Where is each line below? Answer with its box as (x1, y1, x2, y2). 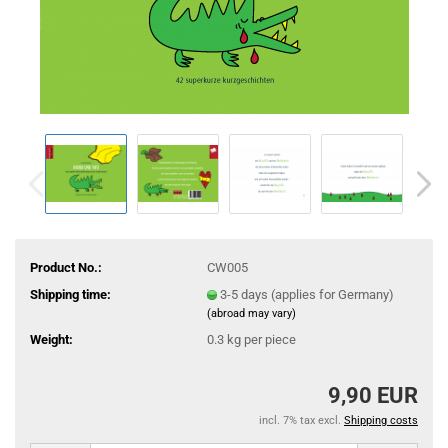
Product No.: (30, 259, 102, 275)
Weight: (30, 331, 73, 347)
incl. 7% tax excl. (259, 414, 344, 427)
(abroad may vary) (206, 306, 296, 320)
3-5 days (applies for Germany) (219, 286, 394, 302)
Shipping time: (30, 286, 111, 302)
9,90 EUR (328, 383, 418, 408)
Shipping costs (344, 414, 418, 427)
